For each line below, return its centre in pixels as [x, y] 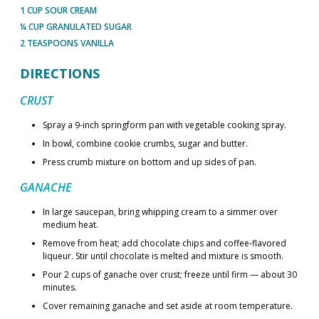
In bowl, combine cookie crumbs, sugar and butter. [145, 143]
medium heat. [70, 225]
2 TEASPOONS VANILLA [67, 43]
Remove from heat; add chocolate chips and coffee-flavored [164, 243]
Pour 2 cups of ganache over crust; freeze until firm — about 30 [170, 274]
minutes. [60, 287]
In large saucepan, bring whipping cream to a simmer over [160, 212]
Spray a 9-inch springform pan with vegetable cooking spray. [164, 125]
